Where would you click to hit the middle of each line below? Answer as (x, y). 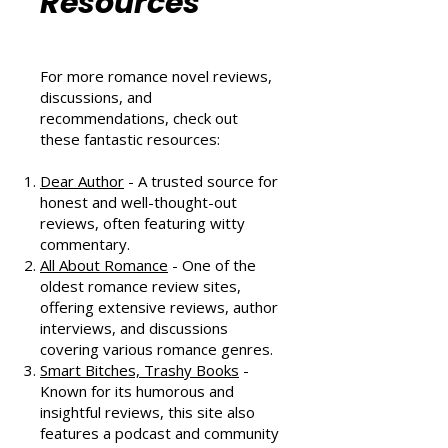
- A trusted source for (201, 256)
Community (133, 36)
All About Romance (104, 340)
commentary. (85, 319)
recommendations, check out (139, 193)
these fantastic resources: (130, 214)
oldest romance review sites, (140, 361)
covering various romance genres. (156, 424)
